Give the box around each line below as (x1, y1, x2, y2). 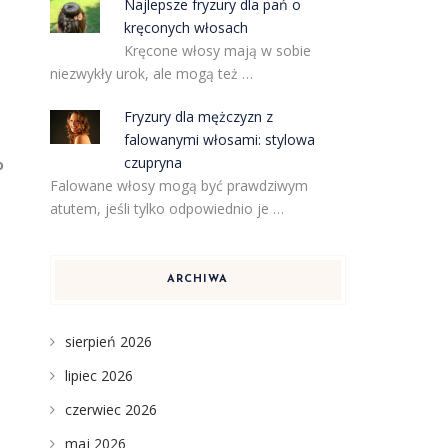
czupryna (124, 153, 183, 172)
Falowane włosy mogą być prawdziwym (49, 176, 308, 195)
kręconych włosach (124, 18, 249, 37)
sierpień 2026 (64, 332, 152, 351)
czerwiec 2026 (64, 400, 157, 419)
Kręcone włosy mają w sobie (124, 41, 312, 60)
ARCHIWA (167, 274, 229, 285)
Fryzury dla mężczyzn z (124, 107, 274, 126)
